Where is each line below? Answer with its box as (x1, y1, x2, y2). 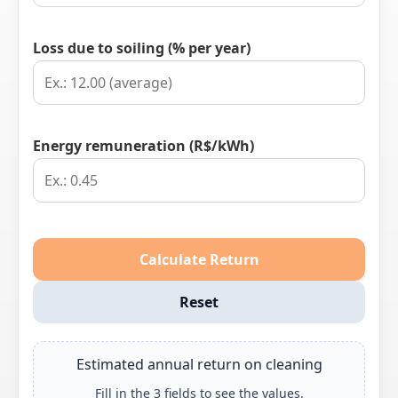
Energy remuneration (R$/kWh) (33, 135, 254, 155)
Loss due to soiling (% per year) (33, 37, 251, 58)
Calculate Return (139, 249, 259, 269)
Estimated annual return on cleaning (76, 354, 322, 374)
